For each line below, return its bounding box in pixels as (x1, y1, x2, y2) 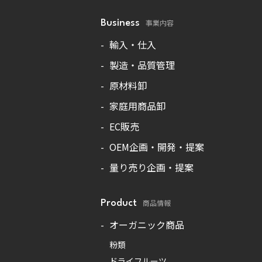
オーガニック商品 (109, 217, 184, 232)
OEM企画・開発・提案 (109, 139, 204, 154)
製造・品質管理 (109, 57, 175, 72)
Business (101, 18, 140, 28)
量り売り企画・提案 (109, 160, 194, 174)
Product (101, 198, 137, 208)
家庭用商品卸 (109, 98, 166, 113)
